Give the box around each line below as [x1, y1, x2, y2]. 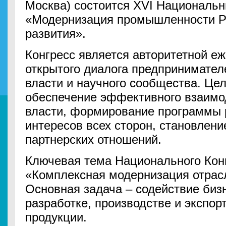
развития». [25, 27, 86, 40]
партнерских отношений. [25, 133, 161, 146]
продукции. [25, 210, 87, 224]
